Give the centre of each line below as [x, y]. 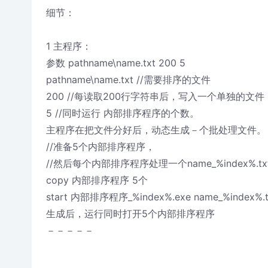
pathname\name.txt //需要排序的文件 [128, 80]
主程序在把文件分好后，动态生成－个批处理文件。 [156, 130]
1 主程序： [68, 46]
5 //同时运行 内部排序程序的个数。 [122, 113]
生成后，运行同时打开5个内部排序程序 [130, 214]
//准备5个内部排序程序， [100, 147]
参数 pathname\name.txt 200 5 [115, 63]
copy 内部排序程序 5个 [97, 180]
